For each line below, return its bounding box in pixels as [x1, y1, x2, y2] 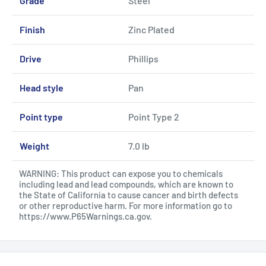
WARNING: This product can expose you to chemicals [19, 167, 223, 179]
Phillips [128, 52, 159, 64]
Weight [19, 140, 49, 151]
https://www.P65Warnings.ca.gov [19, 210, 150, 221]
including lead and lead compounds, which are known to [19, 178, 233, 189]
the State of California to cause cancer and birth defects [19, 189, 238, 200]
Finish [19, 23, 45, 35]
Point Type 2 [128, 110, 179, 122]
